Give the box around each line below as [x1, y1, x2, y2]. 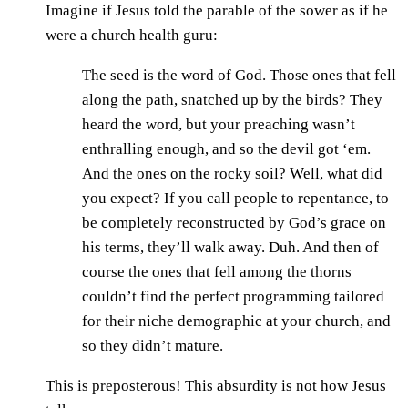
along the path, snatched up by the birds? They [82, 90, 382, 108]
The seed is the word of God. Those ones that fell [82, 66, 396, 84]
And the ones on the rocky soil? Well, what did [82, 164, 382, 182]
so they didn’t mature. [82, 336, 223, 354]
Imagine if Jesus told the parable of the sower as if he [46, 2, 388, 20]
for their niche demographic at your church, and [82, 311, 391, 330]
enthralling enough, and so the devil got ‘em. [82, 139, 371, 158]
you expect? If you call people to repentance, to [82, 189, 389, 207]
